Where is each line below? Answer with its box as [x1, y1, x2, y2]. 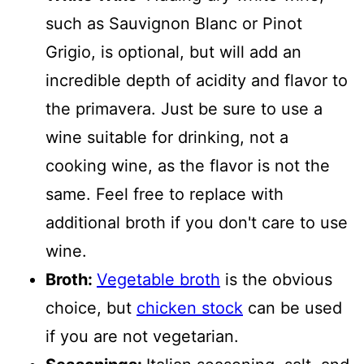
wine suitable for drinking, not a [45, 128, 288, 147]
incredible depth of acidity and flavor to [45, 71, 348, 90]
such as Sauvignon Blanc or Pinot [45, 14, 302, 33]
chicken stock [136, 298, 243, 318]
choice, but [45, 298, 136, 318]
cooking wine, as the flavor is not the [45, 156, 330, 175]
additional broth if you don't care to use [45, 213, 348, 232]
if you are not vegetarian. [45, 327, 239, 346]
